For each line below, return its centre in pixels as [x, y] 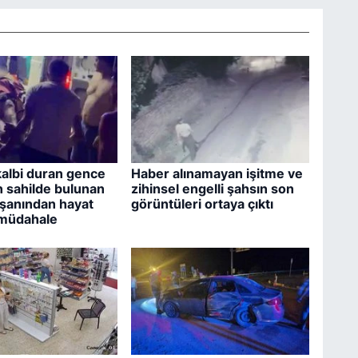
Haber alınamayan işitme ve [217, 174]
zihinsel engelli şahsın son [212, 189]
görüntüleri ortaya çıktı [202, 204]
